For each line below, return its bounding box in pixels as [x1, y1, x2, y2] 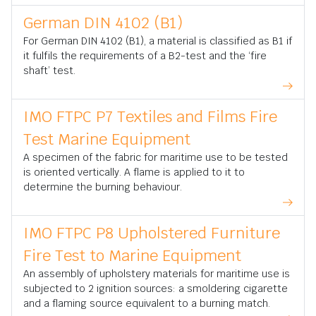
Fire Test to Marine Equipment [23, 245, 241, 265]
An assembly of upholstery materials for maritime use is [23, 267, 290, 280]
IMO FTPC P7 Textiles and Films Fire [23, 107, 277, 126]
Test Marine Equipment [23, 129, 190, 149]
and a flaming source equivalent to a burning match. [23, 297, 270, 310]
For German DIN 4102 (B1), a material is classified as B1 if [23, 35, 292, 47]
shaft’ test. [23, 64, 75, 77]
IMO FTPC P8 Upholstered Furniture [23, 223, 280, 243]
